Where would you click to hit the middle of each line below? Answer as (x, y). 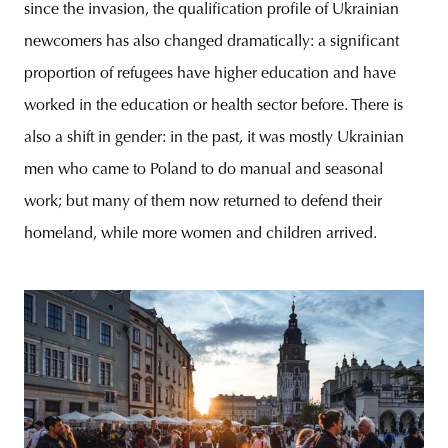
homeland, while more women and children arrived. (200, 234)
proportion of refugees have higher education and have (210, 74)
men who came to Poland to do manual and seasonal (203, 170)
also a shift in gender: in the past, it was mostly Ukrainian (214, 138)
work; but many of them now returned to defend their (203, 202)
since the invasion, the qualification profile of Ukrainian (211, 10)
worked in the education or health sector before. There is (213, 106)
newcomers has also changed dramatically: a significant (211, 42)
